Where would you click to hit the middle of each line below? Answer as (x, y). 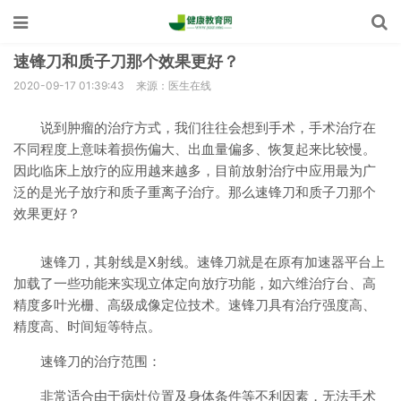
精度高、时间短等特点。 (87, 326)
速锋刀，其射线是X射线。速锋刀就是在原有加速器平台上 (213, 262)
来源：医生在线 (174, 85)
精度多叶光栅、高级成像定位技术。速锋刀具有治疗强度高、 (195, 305)
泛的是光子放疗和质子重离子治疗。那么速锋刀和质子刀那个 (195, 192)
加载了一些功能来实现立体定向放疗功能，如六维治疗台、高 (195, 283)
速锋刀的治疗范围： (101, 361)
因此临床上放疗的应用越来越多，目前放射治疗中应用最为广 (195, 171)
